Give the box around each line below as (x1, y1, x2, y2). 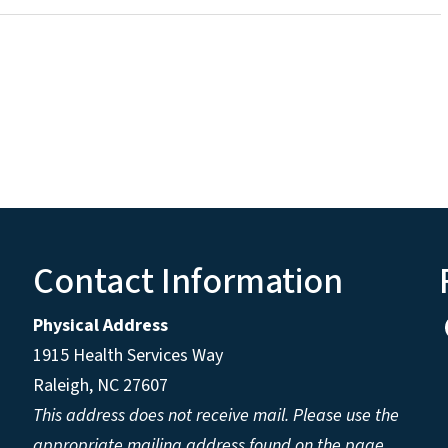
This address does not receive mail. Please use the (32, 403, 399, 429)
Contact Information (32, 256, 343, 308)
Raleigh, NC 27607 (32, 373, 168, 399)
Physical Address (32, 313, 172, 339)
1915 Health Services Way (32, 343, 227, 369)
